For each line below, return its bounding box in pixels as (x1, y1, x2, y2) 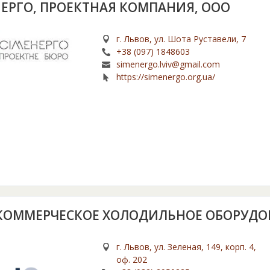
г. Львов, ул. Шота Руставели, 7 (116, 33, 246, 45)
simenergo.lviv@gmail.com (116, 58, 221, 71)
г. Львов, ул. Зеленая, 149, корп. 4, (116, 241, 257, 253)
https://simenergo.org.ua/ (116, 71, 216, 83)
